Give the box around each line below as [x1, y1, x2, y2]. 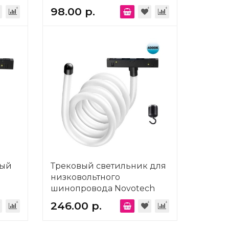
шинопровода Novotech [50, 183, 155, 193]
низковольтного [50, 172, 120, 182]
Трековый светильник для [50, 161, 166, 171]
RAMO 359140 [50, 194, 108, 204]
